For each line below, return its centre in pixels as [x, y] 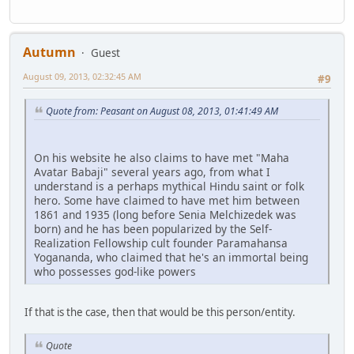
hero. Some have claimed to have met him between [167, 200]
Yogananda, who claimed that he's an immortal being [171, 257]
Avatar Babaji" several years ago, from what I [152, 171]
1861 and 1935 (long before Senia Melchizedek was [165, 214]
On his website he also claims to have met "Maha [162, 157]
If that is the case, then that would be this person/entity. [161, 312]
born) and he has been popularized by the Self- [153, 228]
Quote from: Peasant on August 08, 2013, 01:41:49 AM [162, 111]
